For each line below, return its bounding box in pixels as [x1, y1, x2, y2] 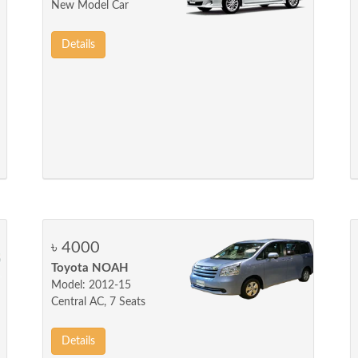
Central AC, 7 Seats [51, 296, 146, 308]
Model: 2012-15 [51, 280, 132, 291]
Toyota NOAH [51, 262, 129, 274]
